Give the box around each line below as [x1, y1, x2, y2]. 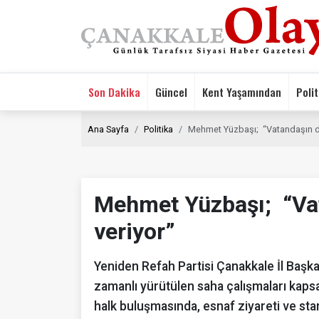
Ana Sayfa [88, 123, 129, 135]
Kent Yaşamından [202, 83, 281, 100]
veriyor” [94, 217, 175, 245]
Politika [144, 123, 173, 135]
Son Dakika [88, 83, 140, 100]
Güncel [155, 83, 187, 100]
